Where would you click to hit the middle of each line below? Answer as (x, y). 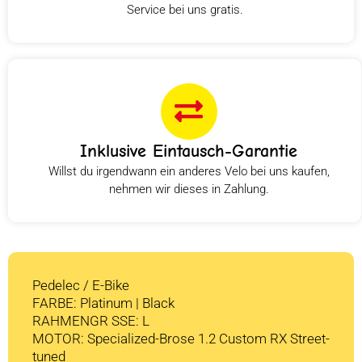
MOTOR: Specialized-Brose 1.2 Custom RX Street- (181, 338)
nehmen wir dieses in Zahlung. (189, 189)
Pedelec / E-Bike (81, 285)
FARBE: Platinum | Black (103, 303)
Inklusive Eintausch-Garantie (189, 151)
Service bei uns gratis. (185, 9)
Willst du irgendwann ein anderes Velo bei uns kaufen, (189, 171)
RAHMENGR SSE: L (91, 320)
